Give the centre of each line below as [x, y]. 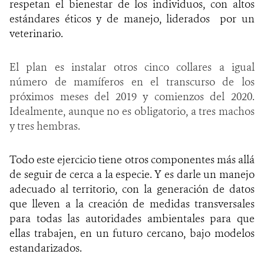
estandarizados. [46, 248]
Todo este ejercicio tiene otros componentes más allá [132, 159]
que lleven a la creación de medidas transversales [132, 204]
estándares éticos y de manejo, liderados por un [132, 19]
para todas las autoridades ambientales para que [132, 218]
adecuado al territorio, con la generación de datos [132, 189]
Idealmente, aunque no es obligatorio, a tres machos [132, 111]
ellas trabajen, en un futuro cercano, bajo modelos [132, 233]
